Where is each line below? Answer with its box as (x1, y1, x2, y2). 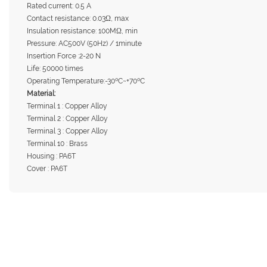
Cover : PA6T (27, 164, 67, 173)
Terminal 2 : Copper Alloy (27, 114, 108, 123)
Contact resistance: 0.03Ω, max (27, 14, 129, 23)
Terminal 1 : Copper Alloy (27, 101, 107, 110)
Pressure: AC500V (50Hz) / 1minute (27, 39, 142, 48)
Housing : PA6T (27, 151, 76, 160)
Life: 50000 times (27, 64, 83, 73)
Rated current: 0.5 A (27, 1, 91, 10)
